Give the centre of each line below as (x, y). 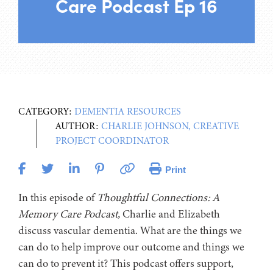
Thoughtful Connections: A (158, 197)
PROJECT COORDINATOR (112, 140)
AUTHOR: (78, 126)
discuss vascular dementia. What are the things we (130, 230)
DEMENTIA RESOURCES (128, 111)
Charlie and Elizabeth (170, 214)
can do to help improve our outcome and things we (131, 246)
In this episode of (58, 197)
